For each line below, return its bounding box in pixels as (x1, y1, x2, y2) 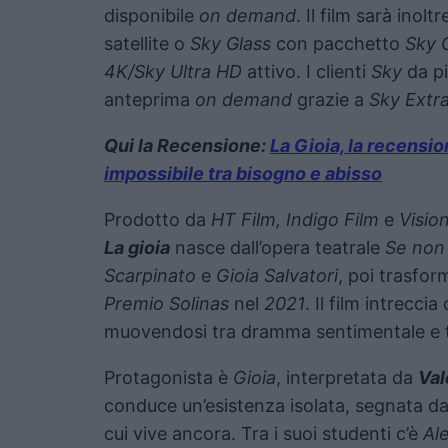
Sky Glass (190, 32, 271, 54)
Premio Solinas (104, 292, 229, 314)
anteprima (104, 88, 195, 110)
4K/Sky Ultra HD (104, 60, 247, 82)
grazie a (292, 88, 369, 110)
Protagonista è (104, 366, 233, 388)
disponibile (104, 4, 199, 26)
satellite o (104, 32, 190, 54)
